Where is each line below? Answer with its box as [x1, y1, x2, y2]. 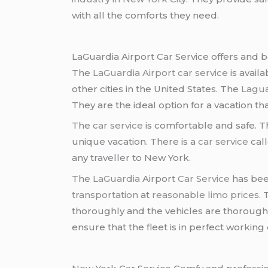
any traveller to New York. [72, 152, 191, 164]
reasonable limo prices [152, 188, 260, 200]
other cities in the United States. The [72, 83, 242, 95]
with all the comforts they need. [72, 9, 220, 21]
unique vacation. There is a [72, 136, 199, 148]
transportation [72, 188, 139, 200]
